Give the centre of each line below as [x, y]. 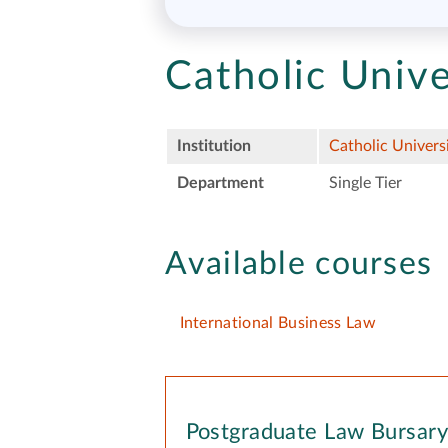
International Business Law [277, 323]
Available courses [298, 263]
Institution [213, 145]
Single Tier [365, 182]
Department [220, 182]
